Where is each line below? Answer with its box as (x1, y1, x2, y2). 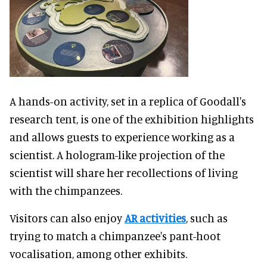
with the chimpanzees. (10, 183, 122, 197)
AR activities (125, 210, 186, 225)
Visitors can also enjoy (10, 210, 125, 225)
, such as (186, 210, 228, 225)
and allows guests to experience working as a (10, 129, 235, 144)
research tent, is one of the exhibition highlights (10, 111, 254, 126)
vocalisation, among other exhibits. (10, 246, 187, 260)
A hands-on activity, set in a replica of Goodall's (10, 94, 246, 108)
